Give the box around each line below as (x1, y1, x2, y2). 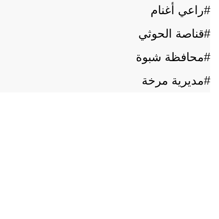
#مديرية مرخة (142, 74, 210, 87)
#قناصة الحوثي (138, 27, 210, 40)
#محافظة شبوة (136, 50, 210, 64)
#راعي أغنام (151, 3, 210, 17)
